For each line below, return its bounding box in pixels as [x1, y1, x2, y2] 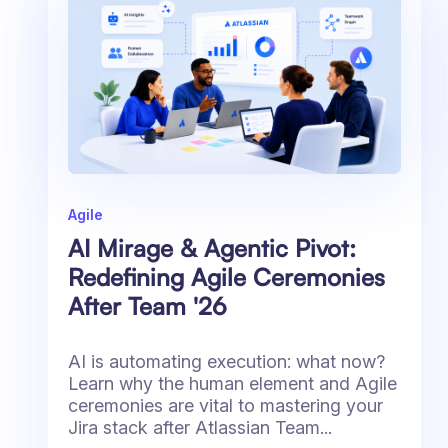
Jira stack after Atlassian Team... [68, 417, 332, 439]
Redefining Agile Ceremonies [68, 262, 385, 293]
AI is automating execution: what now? [68, 351, 385, 373]
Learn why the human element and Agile [68, 373, 397, 395]
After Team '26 [68, 291, 227, 322]
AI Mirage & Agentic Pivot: [68, 233, 356, 264]
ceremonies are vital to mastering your [68, 395, 383, 417]
